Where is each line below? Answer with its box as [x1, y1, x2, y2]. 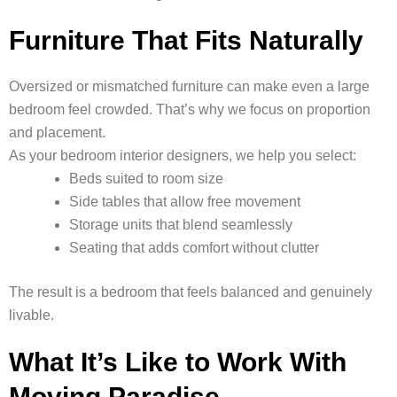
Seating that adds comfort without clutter [69, 240, 319, 256]
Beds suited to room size [69, 171, 223, 187]
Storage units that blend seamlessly [69, 217, 292, 233]
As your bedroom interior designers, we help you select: [9, 148, 356, 164]
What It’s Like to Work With [9, 347, 346, 378]
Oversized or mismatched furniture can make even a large [9, 79, 370, 95]
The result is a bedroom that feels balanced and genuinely [9, 284, 372, 300]
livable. [9, 307, 54, 323]
